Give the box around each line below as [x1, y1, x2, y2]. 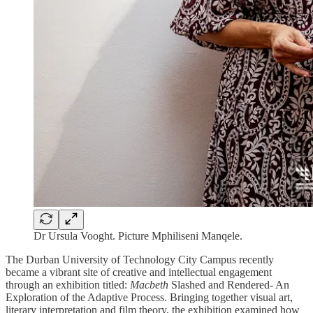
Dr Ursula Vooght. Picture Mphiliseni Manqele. [34, 229, 242, 242]
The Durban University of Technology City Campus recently [6, 253, 274, 265]
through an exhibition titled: [6, 278, 130, 291]
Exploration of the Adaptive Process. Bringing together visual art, [6, 291, 293, 303]
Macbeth [130, 278, 168, 291]
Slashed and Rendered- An [168, 278, 289, 291]
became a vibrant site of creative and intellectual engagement [6, 265, 272, 278]
